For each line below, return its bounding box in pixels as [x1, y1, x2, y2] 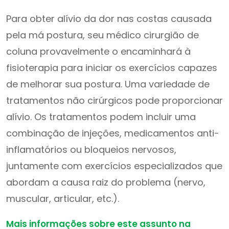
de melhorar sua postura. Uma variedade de [6, 78, 210, 90]
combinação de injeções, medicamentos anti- [6, 127, 219, 140]
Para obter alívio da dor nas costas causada [6, 12, 212, 25]
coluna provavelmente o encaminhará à [6, 45, 191, 58]
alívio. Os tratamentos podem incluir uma [6, 110, 196, 123]
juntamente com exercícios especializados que [6, 159, 222, 172]
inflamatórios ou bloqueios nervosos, [6, 143, 176, 156]
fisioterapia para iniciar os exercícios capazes [6, 61, 217, 74]
